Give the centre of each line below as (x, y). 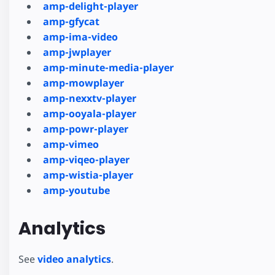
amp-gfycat (71, 21)
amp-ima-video (80, 37)
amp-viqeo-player (86, 159)
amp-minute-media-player (108, 67)
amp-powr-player (86, 129)
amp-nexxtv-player (90, 98)
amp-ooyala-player (90, 113)
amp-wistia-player (88, 175)
